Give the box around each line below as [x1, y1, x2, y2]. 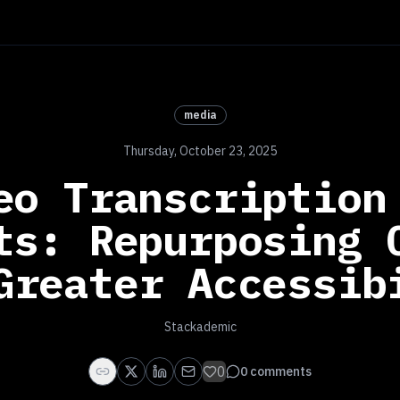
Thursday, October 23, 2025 [123, 143, 277, 159]
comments [250, 363, 312, 379]
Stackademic [163, 319, 237, 335]
